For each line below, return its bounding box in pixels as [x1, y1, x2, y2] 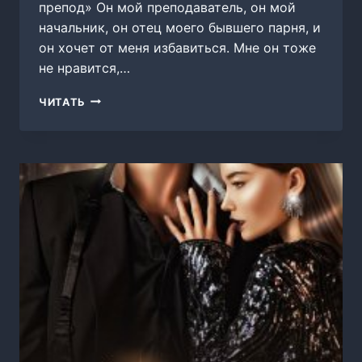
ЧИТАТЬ [39, 95, 86, 108]
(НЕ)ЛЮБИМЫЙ [85, 92, 172, 105]
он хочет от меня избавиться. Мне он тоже [39, 39, 316, 56]
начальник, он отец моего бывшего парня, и [39, 19, 321, 36]
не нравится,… [39, 59, 130, 76]
